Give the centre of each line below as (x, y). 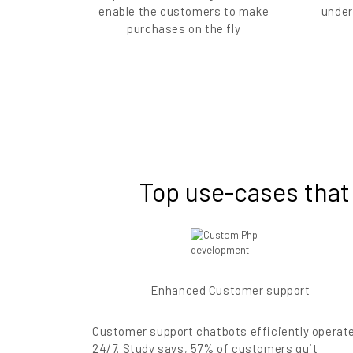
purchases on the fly (184, 29)
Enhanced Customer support (230, 290)
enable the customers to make (184, 11)
